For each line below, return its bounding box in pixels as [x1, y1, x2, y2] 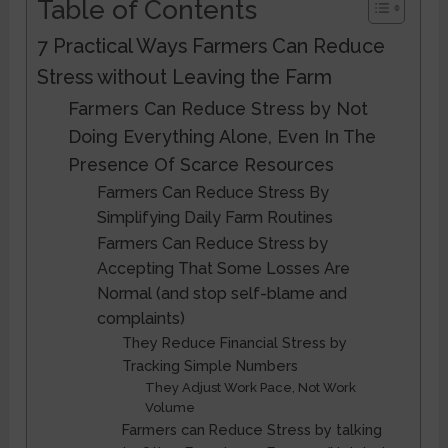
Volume [144, 399, 195, 415]
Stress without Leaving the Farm [37, 64, 333, 89]
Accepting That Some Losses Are [96, 258, 350, 278]
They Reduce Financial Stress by [122, 333, 348, 351]
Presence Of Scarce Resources [68, 153, 335, 175]
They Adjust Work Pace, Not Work [144, 379, 356, 395]
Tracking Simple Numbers [122, 356, 299, 374]
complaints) [96, 308, 185, 328]
